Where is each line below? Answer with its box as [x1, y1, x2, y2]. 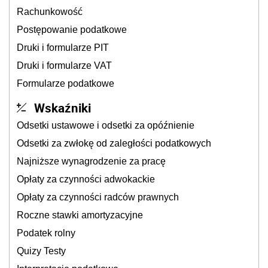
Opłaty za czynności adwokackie [17, 174, 155, 184]
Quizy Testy [17, 246, 66, 256]
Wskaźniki [34, 99, 91, 116]
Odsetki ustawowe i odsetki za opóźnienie [17, 120, 194, 130]
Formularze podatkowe [17, 78, 114, 89]
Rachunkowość [17, 7, 83, 17]
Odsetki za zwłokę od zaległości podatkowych [17, 138, 211, 148]
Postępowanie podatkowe [17, 25, 127, 35]
